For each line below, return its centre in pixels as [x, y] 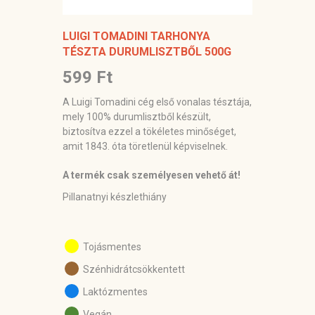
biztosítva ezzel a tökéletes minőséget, [149, 132]
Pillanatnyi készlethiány [115, 197]
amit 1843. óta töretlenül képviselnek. [145, 147]
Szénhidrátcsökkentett [133, 270]
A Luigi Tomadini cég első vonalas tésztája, [157, 102]
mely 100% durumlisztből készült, [137, 117]
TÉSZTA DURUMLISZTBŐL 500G [147, 52]
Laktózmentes [114, 292]
